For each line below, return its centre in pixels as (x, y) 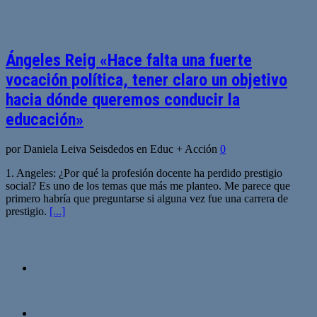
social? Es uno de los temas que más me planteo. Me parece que (148, 186)
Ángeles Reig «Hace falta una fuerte (129, 60)
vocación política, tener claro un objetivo (146, 80)
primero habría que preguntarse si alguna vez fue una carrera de (147, 199)
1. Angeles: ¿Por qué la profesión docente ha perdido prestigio (144, 173)
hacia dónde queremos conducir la (123, 99)
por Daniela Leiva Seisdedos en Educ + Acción (113, 149)
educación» (45, 119)
